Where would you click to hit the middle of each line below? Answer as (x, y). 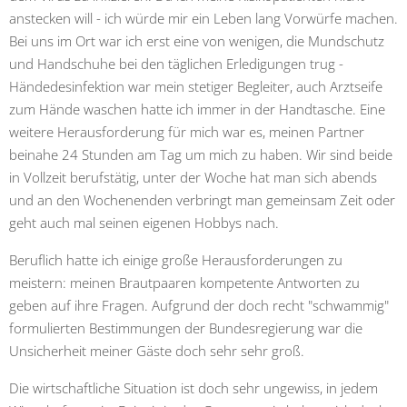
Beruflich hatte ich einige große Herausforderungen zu (176, 259)
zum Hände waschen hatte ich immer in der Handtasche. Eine (197, 109)
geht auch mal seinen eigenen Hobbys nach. (144, 222)
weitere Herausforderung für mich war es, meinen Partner (187, 131)
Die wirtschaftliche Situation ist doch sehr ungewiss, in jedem (194, 387)
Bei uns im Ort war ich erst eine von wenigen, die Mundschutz (197, 40)
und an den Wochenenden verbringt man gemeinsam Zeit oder (202, 199)
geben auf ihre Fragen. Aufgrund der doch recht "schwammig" (199, 305)
